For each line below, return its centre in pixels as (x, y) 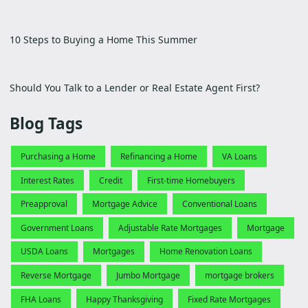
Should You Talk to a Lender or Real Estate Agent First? (135, 88)
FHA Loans (41, 299)
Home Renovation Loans (206, 252)
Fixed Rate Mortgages (229, 299)
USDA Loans (44, 252)
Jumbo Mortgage (148, 275)
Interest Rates (47, 180)
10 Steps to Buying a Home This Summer (103, 40)
